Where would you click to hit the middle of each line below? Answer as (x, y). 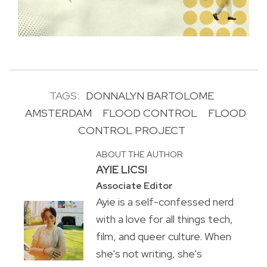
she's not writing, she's (149, 254)
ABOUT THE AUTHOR (139, 154)
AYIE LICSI (121, 170)
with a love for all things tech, (164, 219)
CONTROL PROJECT (131, 131)
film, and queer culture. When (163, 237)
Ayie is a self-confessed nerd (164, 202)
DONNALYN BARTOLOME (150, 96)
